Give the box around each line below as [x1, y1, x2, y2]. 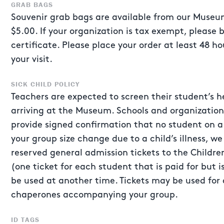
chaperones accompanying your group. [11, 190, 178, 199]
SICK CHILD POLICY [11, 79, 79, 88]
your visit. [11, 55, 52, 63]
